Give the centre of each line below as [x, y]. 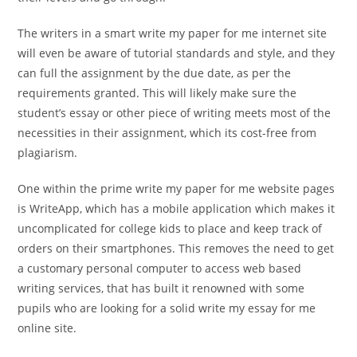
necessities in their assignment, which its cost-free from [167, 133]
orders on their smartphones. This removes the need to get [176, 248]
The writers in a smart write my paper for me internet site [173, 33]
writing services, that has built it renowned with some [161, 288]
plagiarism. [48, 153]
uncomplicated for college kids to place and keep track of [170, 228]
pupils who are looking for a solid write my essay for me [167, 308]
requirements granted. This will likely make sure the [157, 93]
